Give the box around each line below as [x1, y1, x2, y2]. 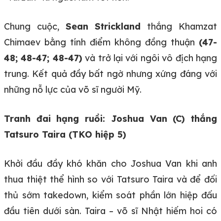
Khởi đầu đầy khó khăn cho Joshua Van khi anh [4, 157, 217, 169]
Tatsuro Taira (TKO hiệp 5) [4, 128, 126, 140]
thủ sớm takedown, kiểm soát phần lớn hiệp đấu [4, 189, 217, 201]
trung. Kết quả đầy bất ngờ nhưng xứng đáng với [4, 68, 217, 79]
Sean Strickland [65, 20, 141, 32]
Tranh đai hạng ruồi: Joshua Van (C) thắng [4, 112, 217, 124]
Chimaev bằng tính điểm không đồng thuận [4, 36, 199, 48]
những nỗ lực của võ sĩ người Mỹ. [4, 83, 142, 95]
